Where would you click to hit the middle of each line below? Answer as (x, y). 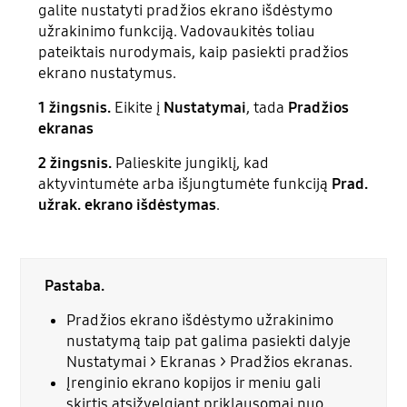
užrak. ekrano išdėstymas (128, 204)
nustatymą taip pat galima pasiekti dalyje (209, 341)
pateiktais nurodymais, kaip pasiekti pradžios (194, 52)
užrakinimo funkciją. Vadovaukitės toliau (177, 31)
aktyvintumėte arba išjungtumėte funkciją (184, 184)
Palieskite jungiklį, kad (193, 163)
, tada (268, 107)
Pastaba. (76, 286)
